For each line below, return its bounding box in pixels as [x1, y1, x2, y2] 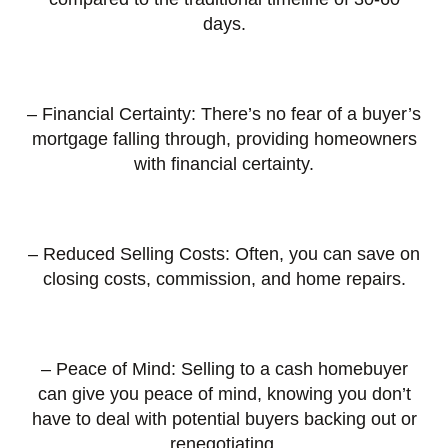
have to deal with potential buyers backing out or [31, 409, 417, 430]
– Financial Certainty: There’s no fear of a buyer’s [27, 104, 421, 125]
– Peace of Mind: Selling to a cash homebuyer [40, 359, 408, 380]
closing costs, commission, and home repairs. [42, 269, 406, 290]
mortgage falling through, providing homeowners [31, 129, 417, 150]
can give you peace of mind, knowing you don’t [37, 384, 411, 405]
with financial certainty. [134, 154, 314, 175]
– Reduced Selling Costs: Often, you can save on [28, 244, 420, 265]
